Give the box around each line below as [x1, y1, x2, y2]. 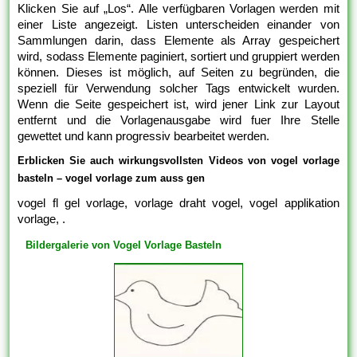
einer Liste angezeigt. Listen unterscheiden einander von [18, 17, 339, 31]
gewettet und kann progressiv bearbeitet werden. [18, 128, 270, 143]
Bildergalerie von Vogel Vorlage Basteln [25, 238, 222, 251]
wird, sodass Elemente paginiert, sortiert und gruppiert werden [18, 49, 339, 63]
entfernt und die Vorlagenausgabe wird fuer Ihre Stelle [18, 112, 339, 127]
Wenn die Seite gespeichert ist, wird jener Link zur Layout [18, 96, 339, 111]
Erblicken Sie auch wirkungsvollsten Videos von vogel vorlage [18, 154, 339, 167]
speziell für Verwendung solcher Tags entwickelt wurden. [18, 80, 339, 95]
